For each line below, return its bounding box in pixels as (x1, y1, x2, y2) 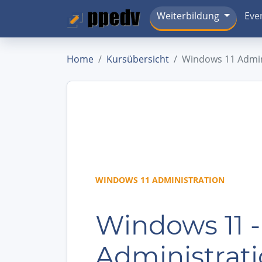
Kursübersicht (106, 53, 169, 65)
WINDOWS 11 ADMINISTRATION (95, 174, 225, 185)
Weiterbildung (157, 9, 220, 23)
